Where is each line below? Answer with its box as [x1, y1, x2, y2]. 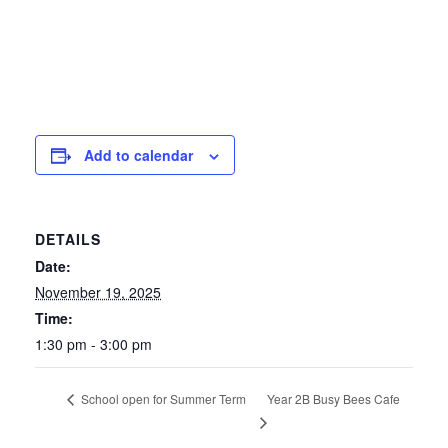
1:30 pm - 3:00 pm [35, 334, 152, 354]
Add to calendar [84, 145, 193, 165]
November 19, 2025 [35, 282, 161, 302]
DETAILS [35, 229, 101, 249]
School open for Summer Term [78, 390, 246, 408]
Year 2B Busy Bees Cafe [266, 389, 400, 407]
